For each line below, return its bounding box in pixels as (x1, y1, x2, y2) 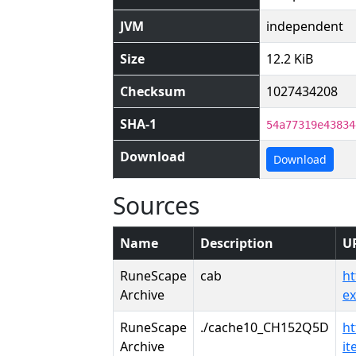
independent (266, 17, 343, 35)
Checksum (120, 83, 186, 100)
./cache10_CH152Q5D (200, 319, 329, 336)
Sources (113, 189, 199, 222)
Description (200, 234, 273, 252)
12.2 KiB (266, 50, 313, 68)
